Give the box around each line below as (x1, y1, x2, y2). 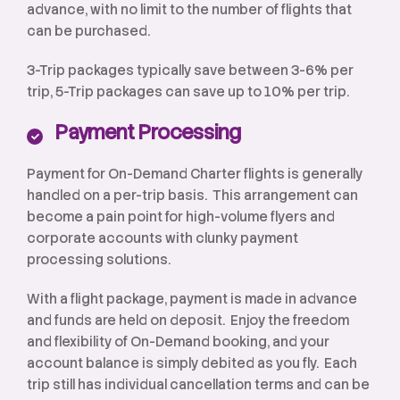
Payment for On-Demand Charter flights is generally (27, 165, 362, 183)
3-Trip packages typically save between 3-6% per (27, 62, 354, 79)
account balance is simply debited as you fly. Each (27, 354, 357, 372)
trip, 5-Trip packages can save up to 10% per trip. (27, 83, 349, 101)
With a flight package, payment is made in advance (27, 290, 357, 308)
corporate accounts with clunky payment (27, 229, 298, 247)
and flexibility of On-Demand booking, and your (27, 333, 329, 351)
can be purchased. (27, 22, 150, 40)
